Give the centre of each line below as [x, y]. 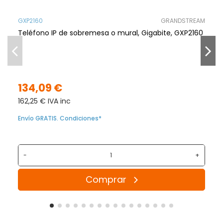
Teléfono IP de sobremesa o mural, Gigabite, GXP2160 [111, 33]
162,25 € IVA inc [45, 101]
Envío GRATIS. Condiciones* [60, 118]
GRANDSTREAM [183, 21]
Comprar [106, 180]
